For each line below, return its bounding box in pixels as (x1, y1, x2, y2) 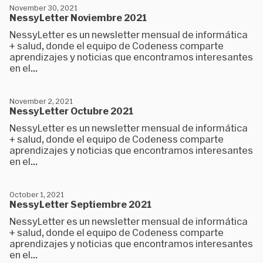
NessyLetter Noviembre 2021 (9, 12, 147, 23)
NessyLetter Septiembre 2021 (9, 198, 151, 210)
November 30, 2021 (9, 4, 77, 12)
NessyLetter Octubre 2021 (9, 105, 133, 116)
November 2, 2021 (9, 97, 73, 105)
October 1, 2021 (9, 190, 64, 198)
